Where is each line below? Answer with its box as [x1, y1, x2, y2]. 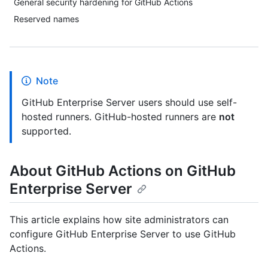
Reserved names [14, 14, 79, 24]
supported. [22, 125, 71, 137]
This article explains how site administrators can [10, 214, 229, 226]
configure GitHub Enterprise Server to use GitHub [10, 228, 236, 240]
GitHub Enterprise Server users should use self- [22, 96, 237, 108]
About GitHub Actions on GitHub [10, 162, 236, 179]
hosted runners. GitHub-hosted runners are [22, 111, 219, 123]
